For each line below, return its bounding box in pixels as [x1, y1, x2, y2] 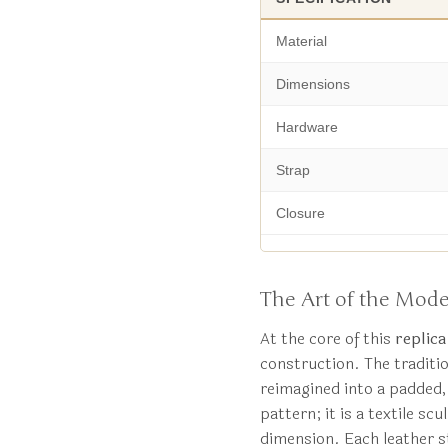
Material [275, 33, 327, 50]
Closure [275, 205, 325, 222]
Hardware [275, 119, 338, 136]
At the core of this [259, 326, 395, 352]
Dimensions [275, 76, 350, 93]
